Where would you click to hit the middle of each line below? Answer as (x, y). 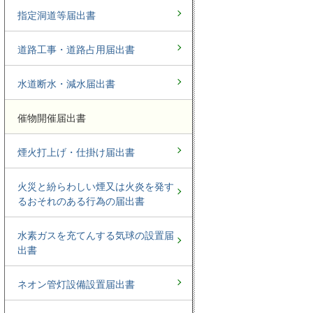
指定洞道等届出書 (57, 15)
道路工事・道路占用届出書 (76, 49)
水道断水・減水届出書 (66, 83)
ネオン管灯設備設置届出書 (76, 284)
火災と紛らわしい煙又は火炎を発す (96, 186)
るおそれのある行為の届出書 (81, 201)
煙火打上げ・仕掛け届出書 (76, 152)
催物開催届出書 (52, 118)
